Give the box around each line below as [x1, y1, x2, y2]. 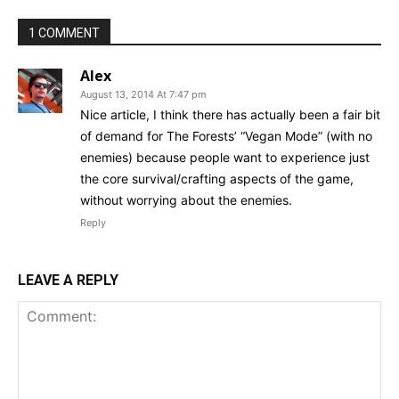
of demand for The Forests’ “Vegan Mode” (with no [80, 128, 372, 144]
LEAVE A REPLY [18, 272, 118, 289]
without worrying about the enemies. [80, 192, 292, 208]
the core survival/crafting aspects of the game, [80, 171, 354, 187]
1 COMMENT [28, 26, 100, 41]
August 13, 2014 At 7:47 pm [80, 88, 207, 102]
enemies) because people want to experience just [80, 150, 370, 166]
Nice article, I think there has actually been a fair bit [80, 107, 380, 123]
